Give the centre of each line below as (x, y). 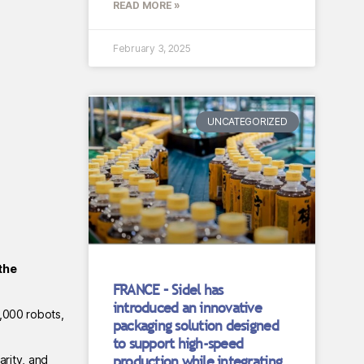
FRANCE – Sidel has (168, 290)
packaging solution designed (195, 325)
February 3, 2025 (152, 48)
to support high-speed (178, 343)
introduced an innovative (187, 308)
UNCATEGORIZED (247, 122)
